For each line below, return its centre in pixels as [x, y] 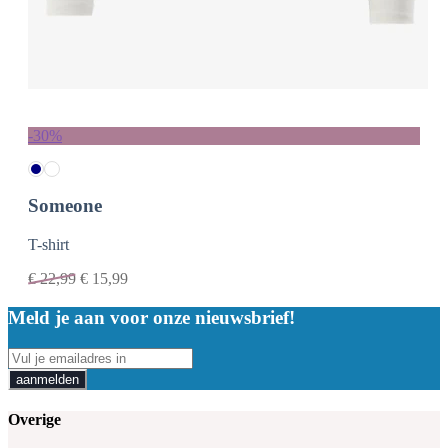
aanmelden [47, 379]
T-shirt [48, 245]
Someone [65, 206]
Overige [34, 419]
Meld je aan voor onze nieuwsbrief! [151, 317]
